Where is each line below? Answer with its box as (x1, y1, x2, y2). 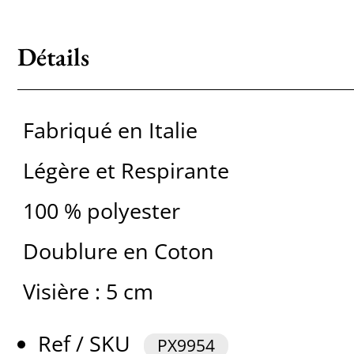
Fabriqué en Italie (22, 115, 198, 145)
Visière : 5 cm (22, 277, 153, 307)
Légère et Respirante (22, 156, 229, 186)
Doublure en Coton (22, 236, 214, 266)
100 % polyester (22, 196, 180, 226)
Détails (17, 40, 89, 73)
